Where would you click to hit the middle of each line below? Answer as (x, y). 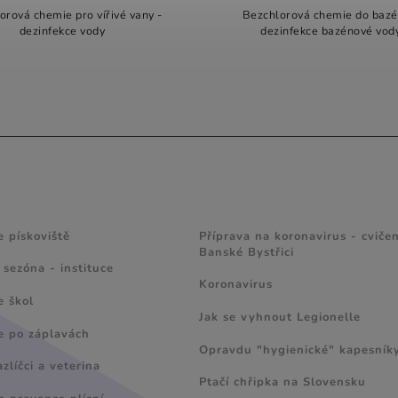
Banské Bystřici (247, 252)
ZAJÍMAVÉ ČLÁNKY (279, 201)
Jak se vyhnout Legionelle (280, 317)
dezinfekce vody (62, 31)
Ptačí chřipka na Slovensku (283, 382)
